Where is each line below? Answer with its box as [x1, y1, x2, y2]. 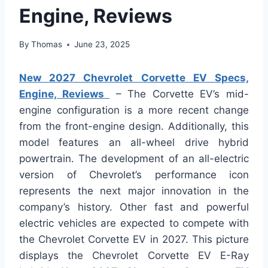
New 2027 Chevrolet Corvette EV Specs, [19, 72, 249, 84]
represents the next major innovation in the [19, 185, 249, 197]
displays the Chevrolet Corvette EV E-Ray [19, 249, 249, 262]
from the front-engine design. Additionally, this [19, 120, 249, 133]
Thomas [31, 39, 63, 50]
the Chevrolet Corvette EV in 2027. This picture [19, 233, 249, 246]
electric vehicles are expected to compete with [19, 217, 249, 230]
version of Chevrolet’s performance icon [19, 169, 249, 181]
